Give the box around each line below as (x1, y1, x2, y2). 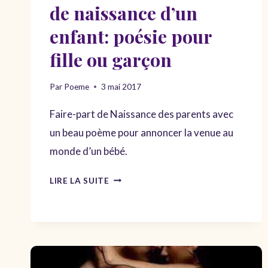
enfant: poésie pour (50, 24, 212, 49)
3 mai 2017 (101, 81, 142, 92)
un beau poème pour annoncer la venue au (50, 126, 233, 139)
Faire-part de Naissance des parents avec (50, 107, 233, 120)
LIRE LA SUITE (50, 175, 109, 185)
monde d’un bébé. (50, 144, 127, 157)
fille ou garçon (50, 47, 172, 72)
